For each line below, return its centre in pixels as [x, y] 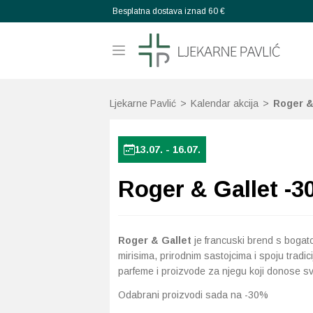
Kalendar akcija [225, 103]
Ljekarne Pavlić [143, 103]
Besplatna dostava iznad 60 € [169, 11]
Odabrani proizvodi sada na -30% [193, 295]
